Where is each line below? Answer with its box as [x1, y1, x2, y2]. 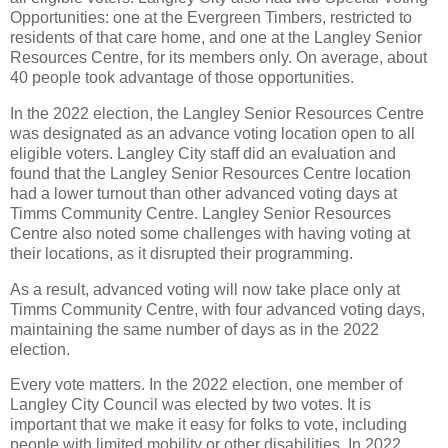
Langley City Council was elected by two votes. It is [10, 396, 371, 414]
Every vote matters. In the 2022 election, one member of [10, 376, 402, 394]
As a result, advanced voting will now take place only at [10, 280, 400, 298]
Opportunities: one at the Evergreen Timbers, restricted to [10, 8, 412, 26]
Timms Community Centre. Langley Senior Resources [10, 204, 391, 222]
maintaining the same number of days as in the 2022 [10, 320, 379, 338]
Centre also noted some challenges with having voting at [10, 224, 410, 242]
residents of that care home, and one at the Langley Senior [10, 28, 422, 46]
